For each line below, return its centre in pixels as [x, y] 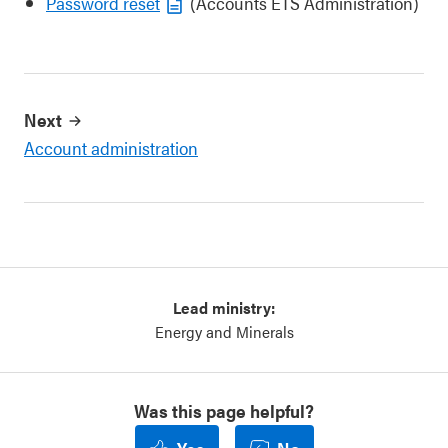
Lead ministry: [224, 307]
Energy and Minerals [224, 331]
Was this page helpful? [224, 410]
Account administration [111, 147]
